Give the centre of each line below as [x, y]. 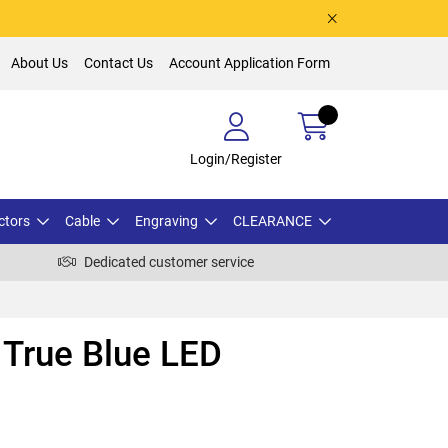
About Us [39, 63]
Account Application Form [249, 63]
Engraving [166, 220]
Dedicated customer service [169, 261]
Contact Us [118, 63]
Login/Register [236, 158]
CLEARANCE [272, 220]
